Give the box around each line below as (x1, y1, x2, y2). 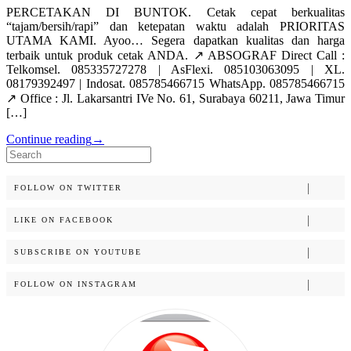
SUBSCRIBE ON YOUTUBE (14, 248, 142, 257)
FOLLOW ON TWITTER (14, 183, 122, 193)
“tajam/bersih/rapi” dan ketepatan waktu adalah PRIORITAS (6, 20, 345, 34)
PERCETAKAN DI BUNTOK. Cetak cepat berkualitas (6, 5, 345, 20)
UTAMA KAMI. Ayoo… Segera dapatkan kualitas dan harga (6, 34, 345, 48)
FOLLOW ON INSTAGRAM (14, 280, 137, 289)
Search (5, 146, 39, 160)
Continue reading (6, 132, 92, 147)
